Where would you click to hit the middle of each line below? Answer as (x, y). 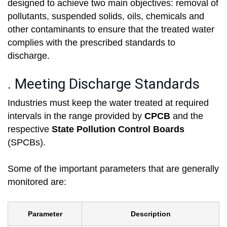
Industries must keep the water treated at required (108, 103)
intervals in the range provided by (76, 116)
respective (30, 129)
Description (150, 214)
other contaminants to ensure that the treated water (111, 30)
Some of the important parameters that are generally (113, 169)
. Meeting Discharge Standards (104, 84)
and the (188, 116)
